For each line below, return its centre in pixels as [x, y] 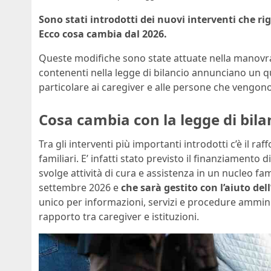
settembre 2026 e [80, 188]
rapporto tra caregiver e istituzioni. [119, 217]
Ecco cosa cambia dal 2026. [103, 34]
